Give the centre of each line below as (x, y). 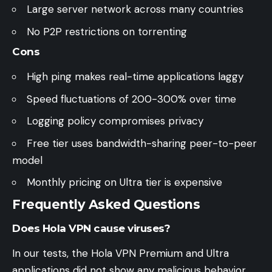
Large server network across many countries (135, 9)
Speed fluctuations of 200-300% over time (131, 99)
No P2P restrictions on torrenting (107, 31)
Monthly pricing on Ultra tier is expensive (124, 182)
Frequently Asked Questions (106, 204)
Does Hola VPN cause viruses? (91, 229)
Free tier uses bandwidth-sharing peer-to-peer (142, 143)
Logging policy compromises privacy (115, 121)
